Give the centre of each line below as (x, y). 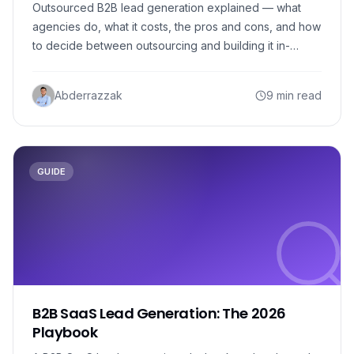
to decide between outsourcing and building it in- (161, 45)
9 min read (294, 95)
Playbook (65, 332)
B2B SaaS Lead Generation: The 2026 (159, 313)
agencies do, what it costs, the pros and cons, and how (177, 26)
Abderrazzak (88, 95)
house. (50, 64)
